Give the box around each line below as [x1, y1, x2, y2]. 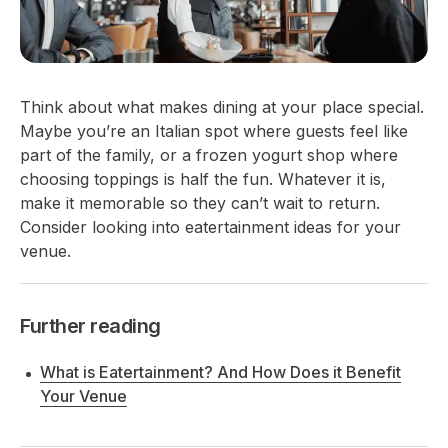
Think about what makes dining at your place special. [20, 96, 424, 117]
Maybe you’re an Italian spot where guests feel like [20, 120, 408, 141]
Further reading [20, 313, 161, 338]
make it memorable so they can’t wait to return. [20, 192, 380, 213]
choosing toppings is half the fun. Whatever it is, [20, 168, 386, 189]
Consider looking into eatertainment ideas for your [20, 216, 401, 237]
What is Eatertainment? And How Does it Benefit [40, 361, 401, 382]
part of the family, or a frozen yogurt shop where [20, 144, 398, 165]
